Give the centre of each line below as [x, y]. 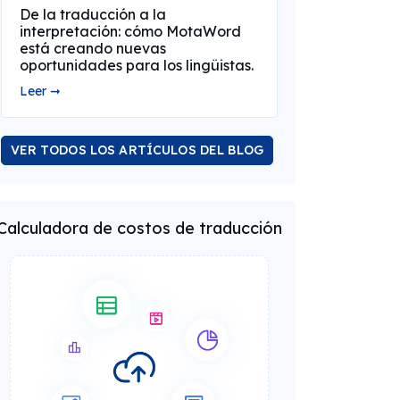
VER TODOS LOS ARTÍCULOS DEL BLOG [137, 150]
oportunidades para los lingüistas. [136, 65]
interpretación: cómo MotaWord [130, 31]
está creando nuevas [92, 48]
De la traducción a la [92, 14]
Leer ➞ [40, 91]
